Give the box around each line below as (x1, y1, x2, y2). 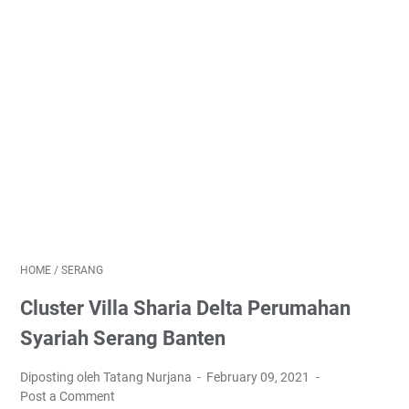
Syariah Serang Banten (20, 327, 225, 350)
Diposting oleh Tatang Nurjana (20, 370, 194, 384)
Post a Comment (20, 389, 115, 404)
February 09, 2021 (206, 370, 313, 384)
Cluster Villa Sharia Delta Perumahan (20, 297, 351, 320)
